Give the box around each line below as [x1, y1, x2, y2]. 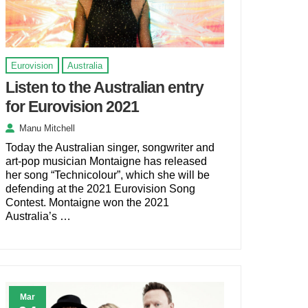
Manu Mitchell [19, 122, 75, 133]
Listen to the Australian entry [5, 78, 203, 96]
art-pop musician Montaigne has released [5, 155, 207, 167]
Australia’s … [5, 210, 71, 222]
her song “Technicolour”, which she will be [5, 168, 210, 181]
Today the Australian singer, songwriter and [5, 141, 214, 153]
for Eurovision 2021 [5, 97, 139, 115]
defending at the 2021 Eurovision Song [5, 182, 195, 195]
